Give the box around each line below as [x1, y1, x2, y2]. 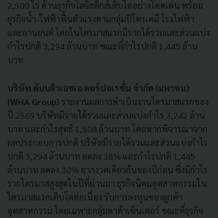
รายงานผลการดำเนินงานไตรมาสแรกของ [59, 95, 209, 107]
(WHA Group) [7, 95, 59, 107]
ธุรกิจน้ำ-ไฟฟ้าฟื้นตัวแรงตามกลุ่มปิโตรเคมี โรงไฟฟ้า [7, 13, 194, 24]
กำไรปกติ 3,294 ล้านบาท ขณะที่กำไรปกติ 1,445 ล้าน [7, 40, 198, 52]
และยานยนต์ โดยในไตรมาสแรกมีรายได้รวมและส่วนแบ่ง [7, 26, 210, 38]
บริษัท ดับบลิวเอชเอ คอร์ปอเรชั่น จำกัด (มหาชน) [7, 82, 189, 93]
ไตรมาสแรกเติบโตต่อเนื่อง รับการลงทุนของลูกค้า [7, 191, 182, 202]
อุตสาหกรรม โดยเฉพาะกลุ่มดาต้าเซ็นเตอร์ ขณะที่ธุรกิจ [7, 204, 203, 216]
